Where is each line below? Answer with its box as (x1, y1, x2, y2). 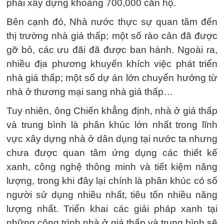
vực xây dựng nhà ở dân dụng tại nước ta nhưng (6, 133, 217, 144)
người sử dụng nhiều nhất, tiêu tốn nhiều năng (6, 189, 217, 200)
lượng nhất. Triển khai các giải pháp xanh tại (6, 203, 217, 214)
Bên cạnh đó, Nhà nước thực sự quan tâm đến (6, 16, 217, 27)
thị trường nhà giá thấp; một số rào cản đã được (6, 30, 217, 41)
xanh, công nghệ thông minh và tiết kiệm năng (6, 161, 217, 172)
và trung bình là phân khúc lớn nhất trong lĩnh (6, 119, 217, 130)
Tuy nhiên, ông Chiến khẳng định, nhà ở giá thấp (6, 105, 217, 116)
